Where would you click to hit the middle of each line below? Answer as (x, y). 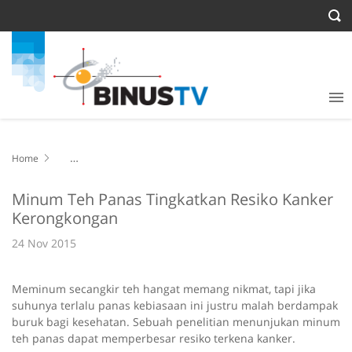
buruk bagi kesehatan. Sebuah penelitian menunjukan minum (176, 322)
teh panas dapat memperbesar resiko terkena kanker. (154, 339)
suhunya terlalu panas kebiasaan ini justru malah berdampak (175, 306)
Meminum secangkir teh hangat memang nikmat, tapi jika (164, 289)
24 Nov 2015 (44, 244)
